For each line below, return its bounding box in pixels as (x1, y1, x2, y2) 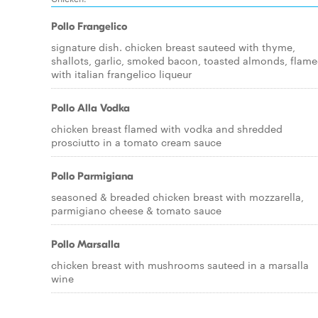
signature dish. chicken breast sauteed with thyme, (51, 40, 295, 54)
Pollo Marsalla (51, 238, 120, 251)
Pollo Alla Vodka (51, 102, 130, 114)
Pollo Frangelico (51, 20, 127, 33)
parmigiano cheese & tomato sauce (51, 203, 221, 217)
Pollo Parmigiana (51, 170, 133, 182)
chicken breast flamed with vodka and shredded (51, 121, 283, 136)
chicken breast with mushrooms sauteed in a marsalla (51, 258, 309, 272)
